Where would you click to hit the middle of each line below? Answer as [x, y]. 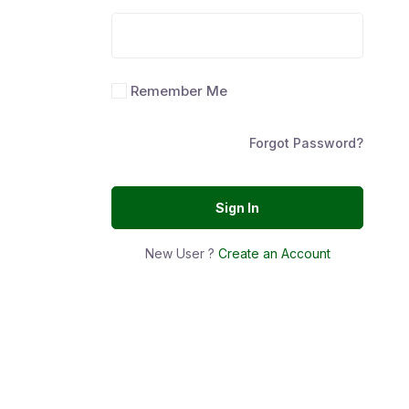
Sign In [237, 207]
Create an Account [274, 253]
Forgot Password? [306, 142]
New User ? [181, 253]
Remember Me [179, 90]
